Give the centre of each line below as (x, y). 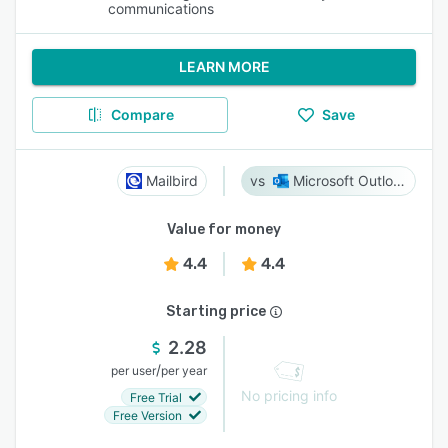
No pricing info (289, 395)
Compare (142, 114)
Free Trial (156, 397)
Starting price (216, 311)
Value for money (224, 229)
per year (184, 370)
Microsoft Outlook (398, 180)
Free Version (147, 415)
